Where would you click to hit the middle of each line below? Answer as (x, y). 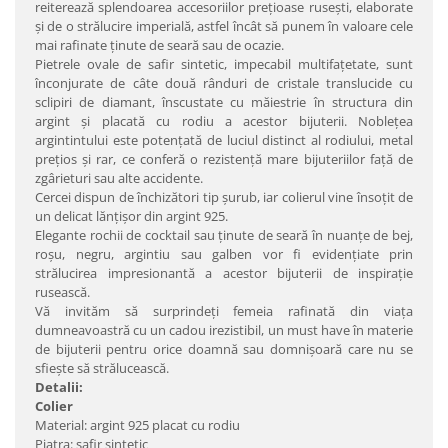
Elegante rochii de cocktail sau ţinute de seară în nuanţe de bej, (224, 235)
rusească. (62, 292)
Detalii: (59, 387)
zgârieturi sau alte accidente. (119, 178)
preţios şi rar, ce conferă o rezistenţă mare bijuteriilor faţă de (224, 159)
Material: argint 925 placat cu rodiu (137, 425)
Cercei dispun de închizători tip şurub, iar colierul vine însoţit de (224, 197)
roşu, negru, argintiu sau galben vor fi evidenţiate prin (224, 254)
